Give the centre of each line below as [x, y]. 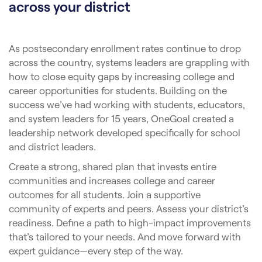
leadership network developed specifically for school [125, 132]
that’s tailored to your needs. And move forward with [125, 236]
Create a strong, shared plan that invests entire [113, 166]
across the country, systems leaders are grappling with [129, 62]
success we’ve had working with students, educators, [127, 104]
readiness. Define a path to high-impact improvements [130, 222]
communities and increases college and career [112, 180]
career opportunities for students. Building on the [118, 90]
